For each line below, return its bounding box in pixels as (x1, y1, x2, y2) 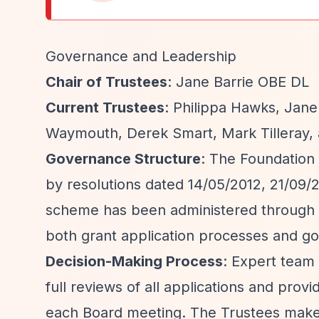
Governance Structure (46, 150, 201, 167)
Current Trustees (46, 99, 164, 116)
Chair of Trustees (46, 73, 167, 90)
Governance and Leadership (46, 48, 236, 65)
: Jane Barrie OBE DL (167, 73, 309, 90)
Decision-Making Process (46, 253, 223, 270)
